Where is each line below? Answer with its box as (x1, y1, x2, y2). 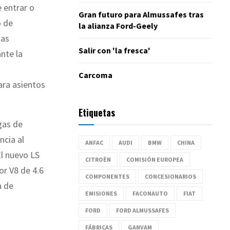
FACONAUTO (132, 189, 168, 197)
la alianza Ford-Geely (79, 20, 158, 31)
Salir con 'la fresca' (79, 45, 150, 55)
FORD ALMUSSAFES (116, 206, 169, 214)
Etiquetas (79, 105, 115, 119)
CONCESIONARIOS (145, 172, 196, 180)
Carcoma (79, 69, 112, 80)
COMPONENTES (85, 172, 129, 180)
